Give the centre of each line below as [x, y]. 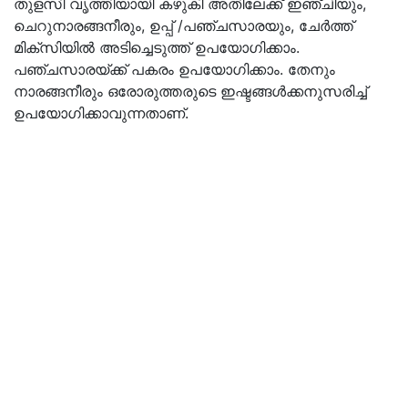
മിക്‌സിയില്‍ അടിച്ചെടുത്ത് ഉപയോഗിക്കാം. [157, 47]
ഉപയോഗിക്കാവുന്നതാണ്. [101, 113]
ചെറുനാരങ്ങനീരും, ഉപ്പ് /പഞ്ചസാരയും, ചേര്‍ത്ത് [184, 25]
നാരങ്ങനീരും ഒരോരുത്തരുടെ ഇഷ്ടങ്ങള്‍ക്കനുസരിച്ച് [190, 91]
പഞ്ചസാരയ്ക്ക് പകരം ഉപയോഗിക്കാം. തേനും [174, 69]
